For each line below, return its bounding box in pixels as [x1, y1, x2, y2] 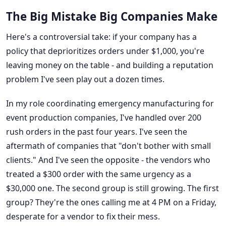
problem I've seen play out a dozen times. [6, 74, 164, 85]
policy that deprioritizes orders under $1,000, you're [6, 45, 204, 57]
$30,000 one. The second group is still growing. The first [6, 183, 219, 194]
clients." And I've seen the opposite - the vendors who [6, 154, 210, 166]
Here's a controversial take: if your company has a [6, 31, 197, 43]
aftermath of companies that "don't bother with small [6, 140, 211, 152]
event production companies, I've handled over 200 [6, 112, 201, 124]
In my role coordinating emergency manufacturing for [6, 98, 214, 109]
